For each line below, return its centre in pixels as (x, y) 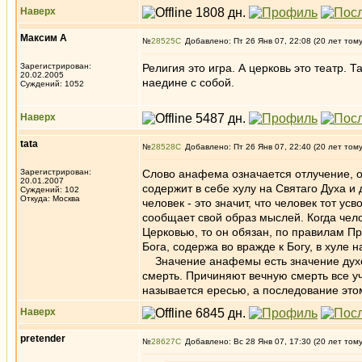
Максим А (44, 38)
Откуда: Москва (50, 198)
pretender (43, 339)
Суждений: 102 (50, 189)
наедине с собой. (188, 82)
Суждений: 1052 (52, 84)
